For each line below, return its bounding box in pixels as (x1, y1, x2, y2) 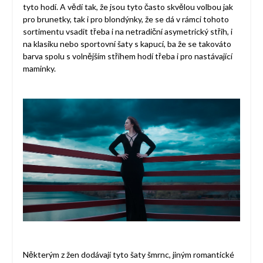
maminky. (22, 63, 56, 74)
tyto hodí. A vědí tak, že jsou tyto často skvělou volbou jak (22, 2, 233, 12)
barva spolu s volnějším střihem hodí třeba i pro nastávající (22, 51, 232, 62)
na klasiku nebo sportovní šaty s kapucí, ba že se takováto (22, 39, 231, 49)
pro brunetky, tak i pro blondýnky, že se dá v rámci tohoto (22, 14, 229, 25)
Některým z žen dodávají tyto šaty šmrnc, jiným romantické (22, 249, 234, 259)
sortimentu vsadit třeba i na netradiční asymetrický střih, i (22, 26, 232, 37)
